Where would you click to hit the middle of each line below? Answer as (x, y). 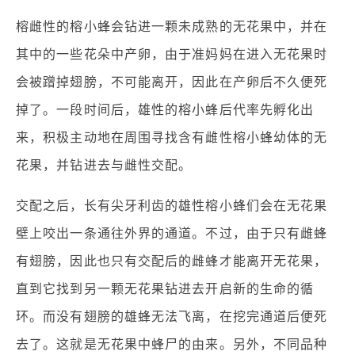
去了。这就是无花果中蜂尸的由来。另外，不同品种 (172, 344)
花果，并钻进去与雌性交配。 (104, 165)
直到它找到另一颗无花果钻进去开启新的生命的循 (165, 289)
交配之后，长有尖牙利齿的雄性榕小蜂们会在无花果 (172, 206)
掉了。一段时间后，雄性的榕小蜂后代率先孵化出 (165, 110)
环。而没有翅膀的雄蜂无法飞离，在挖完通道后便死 (172, 317)
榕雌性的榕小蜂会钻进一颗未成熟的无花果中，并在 (172, 27)
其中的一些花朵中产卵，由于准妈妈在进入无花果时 (172, 54)
